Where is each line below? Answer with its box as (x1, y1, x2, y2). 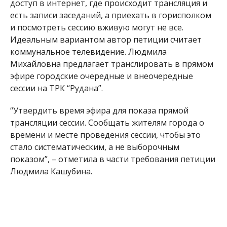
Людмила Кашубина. (10, 165, 92, 177)
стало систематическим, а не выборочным (10, 141, 179, 153)
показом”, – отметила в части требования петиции (10, 153, 215, 165)
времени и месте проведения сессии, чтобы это (10, 129, 201, 140)
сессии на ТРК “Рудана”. (10, 82, 103, 94)
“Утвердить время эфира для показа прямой (10, 104, 188, 116)
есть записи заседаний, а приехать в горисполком (10, 9, 211, 21)
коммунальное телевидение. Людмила (10, 46, 167, 57)
